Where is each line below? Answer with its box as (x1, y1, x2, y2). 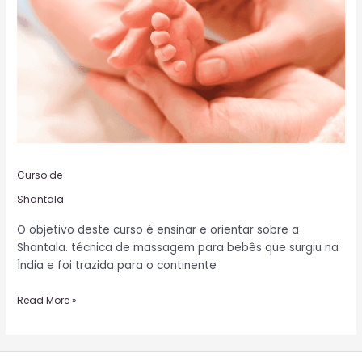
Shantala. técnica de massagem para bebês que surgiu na (17, 240, 339, 256)
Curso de (17, 167, 63, 182)
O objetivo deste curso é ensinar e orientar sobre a (17, 222, 300, 238)
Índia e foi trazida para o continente (17, 258, 217, 274)
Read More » (17, 293, 78, 307)
